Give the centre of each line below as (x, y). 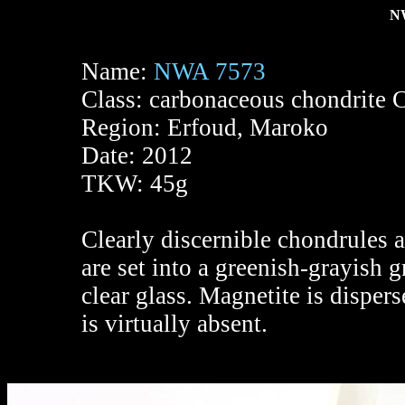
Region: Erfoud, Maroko (205, 127)
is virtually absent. (174, 323)
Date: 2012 (137, 155)
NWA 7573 (210, 71)
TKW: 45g (135, 183)
